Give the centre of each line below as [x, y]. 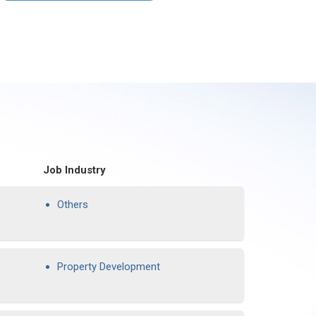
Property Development [109, 267]
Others [73, 205]
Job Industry [74, 170]
